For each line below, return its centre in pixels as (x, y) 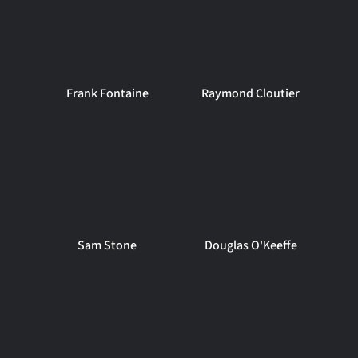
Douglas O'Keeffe (251, 245)
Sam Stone (107, 245)
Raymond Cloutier (251, 93)
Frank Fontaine (107, 93)
